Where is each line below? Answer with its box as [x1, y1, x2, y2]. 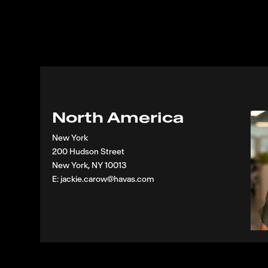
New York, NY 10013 [52, 160, 127, 170]
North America [52, 108, 184, 127]
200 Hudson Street [52, 146, 125, 157]
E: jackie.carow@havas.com [52, 173, 155, 184]
